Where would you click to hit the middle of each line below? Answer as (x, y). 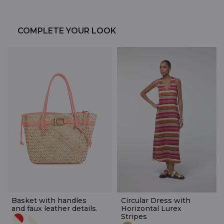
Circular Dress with (156, 200)
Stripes (134, 216)
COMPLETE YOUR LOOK (67, 30)
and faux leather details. (54, 208)
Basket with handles (49, 200)
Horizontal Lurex (151, 208)
